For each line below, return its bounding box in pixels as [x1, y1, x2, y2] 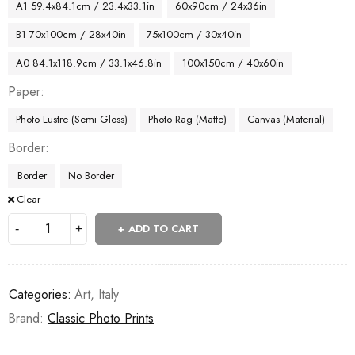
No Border [68, 167, 114, 183]
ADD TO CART [128, 220, 199, 236]
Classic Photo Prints [48, 308, 154, 327]
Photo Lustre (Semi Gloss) [16, 111, 128, 127]
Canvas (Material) [247, 111, 325, 127]
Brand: [8, 308, 48, 327]
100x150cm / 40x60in [182, 55, 284, 71]
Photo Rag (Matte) [148, 111, 227, 127]
